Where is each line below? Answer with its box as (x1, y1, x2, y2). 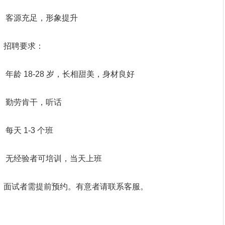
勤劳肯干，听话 (4, 98, 62, 106)
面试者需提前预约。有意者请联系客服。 (4, 182, 148, 191)
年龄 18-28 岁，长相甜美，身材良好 (4, 70, 135, 78)
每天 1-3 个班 (4, 126, 53, 135)
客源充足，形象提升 (4, 14, 78, 22)
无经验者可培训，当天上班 (4, 154, 102, 163)
